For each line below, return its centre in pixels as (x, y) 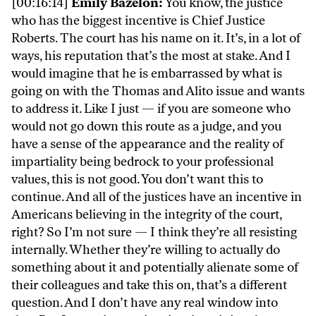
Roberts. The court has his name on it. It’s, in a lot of (156, 38)
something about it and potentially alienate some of (155, 268)
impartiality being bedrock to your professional (142, 162)
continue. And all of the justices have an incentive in (157, 197)
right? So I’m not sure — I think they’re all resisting (154, 232)
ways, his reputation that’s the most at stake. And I (151, 56)
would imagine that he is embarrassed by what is (147, 74)
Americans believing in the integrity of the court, (146, 215)
